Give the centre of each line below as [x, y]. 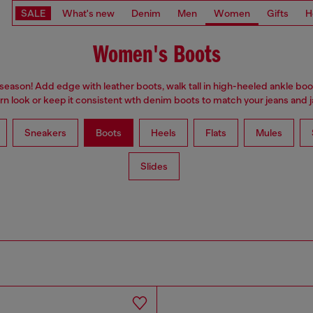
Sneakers [45, 133]
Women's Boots [156, 56]
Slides [154, 167]
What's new [88, 13]
